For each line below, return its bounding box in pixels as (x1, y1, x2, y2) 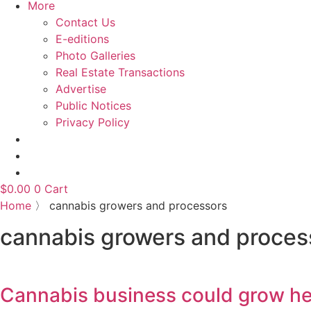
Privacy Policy (56, 115, 130, 130)
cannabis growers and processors (49, 199, 227, 213)
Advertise (56, 82, 106, 96)
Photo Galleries (56, 49, 135, 63)
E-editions (56, 32, 109, 47)
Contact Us (56, 15, 115, 30)
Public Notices (56, 99, 131, 113)
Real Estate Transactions (56, 65, 185, 80)
